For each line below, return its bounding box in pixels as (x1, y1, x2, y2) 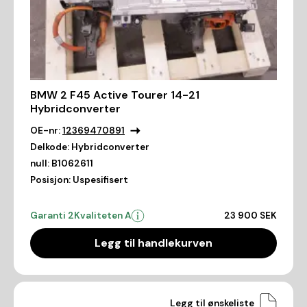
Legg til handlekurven (95, 236, 212, 251)
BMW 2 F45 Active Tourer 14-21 (30, 88, 199, 103)
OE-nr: (30, 125, 60, 137)
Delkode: (30, 141, 69, 153)
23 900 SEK (224, 210, 277, 222)
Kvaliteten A (74, 210, 131, 222)
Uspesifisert (73, 174, 128, 186)
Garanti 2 (30, 210, 74, 222)
